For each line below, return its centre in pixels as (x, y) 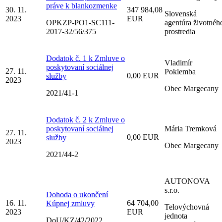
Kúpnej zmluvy (70, 203)
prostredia (180, 31)
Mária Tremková (191, 128)
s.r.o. (172, 190)
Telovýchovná (187, 207)
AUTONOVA (187, 181)
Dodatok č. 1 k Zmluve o (85, 58)
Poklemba (180, 71)
